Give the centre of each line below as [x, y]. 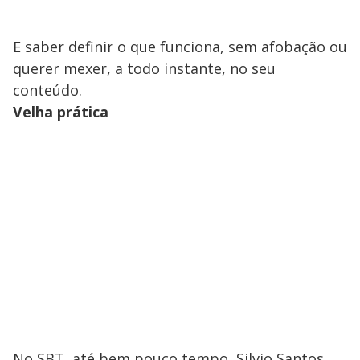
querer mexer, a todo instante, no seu [144, 68]
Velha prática [61, 111]
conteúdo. [47, 90]
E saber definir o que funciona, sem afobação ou [180, 46]
